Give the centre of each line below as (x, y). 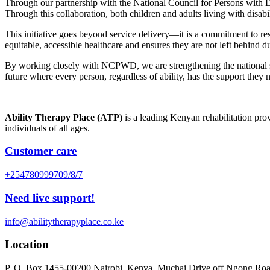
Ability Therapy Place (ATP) (64, 117)
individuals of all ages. (47, 128)
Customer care (41, 151)
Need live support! (50, 198)
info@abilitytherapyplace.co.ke (64, 221)
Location (27, 245)
